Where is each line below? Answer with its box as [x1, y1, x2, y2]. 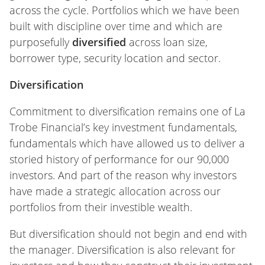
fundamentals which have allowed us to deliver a [9, 136, 245, 150]
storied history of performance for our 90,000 [9, 152, 229, 166]
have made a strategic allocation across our [9, 184, 221, 198]
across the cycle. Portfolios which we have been [9, 3, 240, 17]
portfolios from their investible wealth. [9, 200, 192, 214]
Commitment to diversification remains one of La [9, 104, 245, 118]
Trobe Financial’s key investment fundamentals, [9, 120, 237, 134]
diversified [72, 35, 129, 49]
